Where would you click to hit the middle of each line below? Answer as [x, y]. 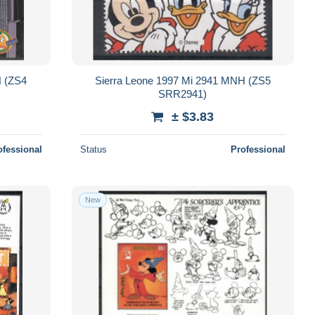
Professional [258, 149]
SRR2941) [183, 94]
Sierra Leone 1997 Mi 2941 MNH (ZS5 [182, 80]
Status [93, 149]
